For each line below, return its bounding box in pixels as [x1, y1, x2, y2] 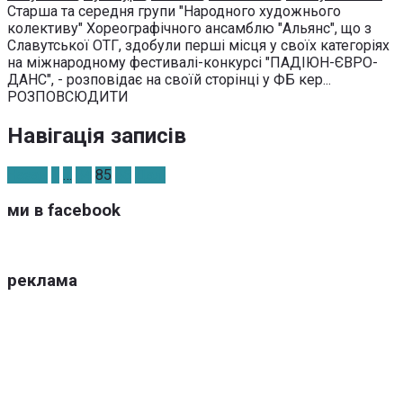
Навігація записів [7, 122, 186, 148]
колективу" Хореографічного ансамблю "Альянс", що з [7, 20, 372, 37]
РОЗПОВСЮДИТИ [7, 88, 129, 105]
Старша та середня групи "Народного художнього [7, 3, 341, 20]
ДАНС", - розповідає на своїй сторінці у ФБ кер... [7, 71, 331, 88]
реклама [7, 270, 77, 291]
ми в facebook [7, 200, 121, 220]
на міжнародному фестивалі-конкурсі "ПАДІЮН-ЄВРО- [7, 54, 378, 71]
